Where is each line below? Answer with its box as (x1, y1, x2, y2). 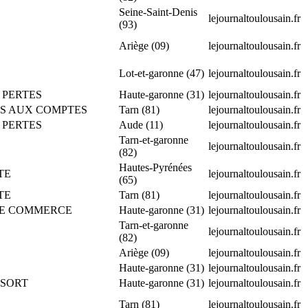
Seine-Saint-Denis (119, 5, 197, 18)
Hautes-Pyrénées (119, 161, 192, 173)
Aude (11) (119, 118, 163, 131)
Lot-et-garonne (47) (119, 67, 204, 79)
